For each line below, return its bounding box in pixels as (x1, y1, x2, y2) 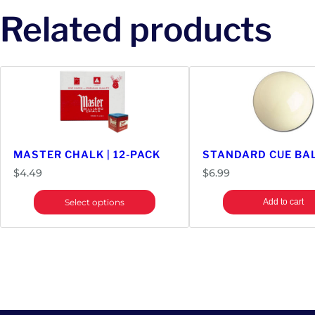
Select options (64, 197, 124, 208)
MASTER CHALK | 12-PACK (13, 148, 160, 162)
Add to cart (263, 197, 304, 207)
